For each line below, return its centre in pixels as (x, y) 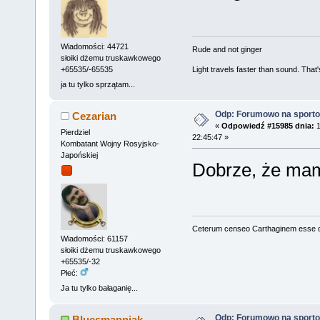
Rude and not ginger (227, 50)
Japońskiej (79, 155)
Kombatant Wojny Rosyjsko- (110, 143)
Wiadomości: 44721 (94, 46)
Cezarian (95, 116)
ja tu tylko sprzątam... (97, 84)
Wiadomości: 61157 (94, 238)
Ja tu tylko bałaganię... (99, 287)
